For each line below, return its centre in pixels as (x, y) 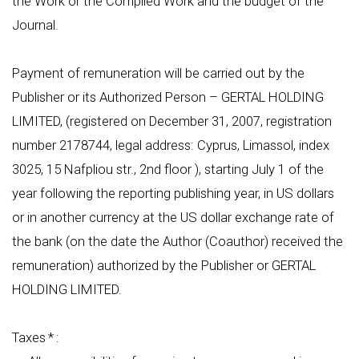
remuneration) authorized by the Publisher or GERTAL (164, 265)
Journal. (35, 25)
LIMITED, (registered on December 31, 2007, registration (172, 121)
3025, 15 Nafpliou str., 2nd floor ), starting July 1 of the (168, 169)
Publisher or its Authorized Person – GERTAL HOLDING (168, 97)
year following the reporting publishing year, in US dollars (173, 193)
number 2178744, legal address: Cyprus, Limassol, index (171, 145)
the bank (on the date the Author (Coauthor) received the (177, 241)
